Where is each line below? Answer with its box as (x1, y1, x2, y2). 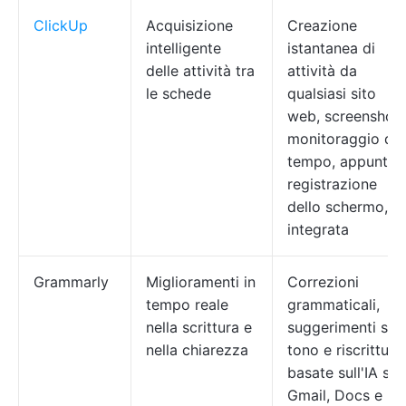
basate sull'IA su (287, 363, 398, 382)
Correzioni (287, 273, 359, 291)
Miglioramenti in (146, 273, 256, 291)
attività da (287, 62, 357, 80)
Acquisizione (146, 16, 233, 34)
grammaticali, (287, 295, 380, 314)
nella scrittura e (146, 318, 252, 336)
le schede (146, 84, 211, 102)
